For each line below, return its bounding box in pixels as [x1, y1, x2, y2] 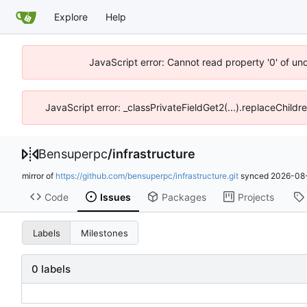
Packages [161, 191, 206, 203]
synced [238, 171, 271, 181]
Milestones [80, 227, 128, 238]
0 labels [32, 262, 71, 276]
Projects [237, 191, 274, 203]
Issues [99, 191, 131, 203]
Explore [54, 10, 88, 23]
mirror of [22, 171, 56, 181]
